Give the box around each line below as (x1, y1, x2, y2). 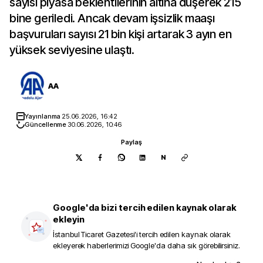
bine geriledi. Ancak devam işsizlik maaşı (9, 11, 215, 25)
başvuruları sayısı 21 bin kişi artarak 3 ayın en (9, 27, 232, 41)
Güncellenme (25, 120, 68, 129)
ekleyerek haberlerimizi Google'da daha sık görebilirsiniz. (53, 241, 240, 250)
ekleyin (53, 214, 85, 225)
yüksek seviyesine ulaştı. (9, 43, 135, 57)
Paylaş (121, 138, 142, 146)
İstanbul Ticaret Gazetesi (53, 230, 135, 239)
